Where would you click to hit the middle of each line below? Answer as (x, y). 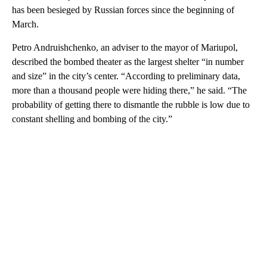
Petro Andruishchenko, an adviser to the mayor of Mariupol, (125, 47)
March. (25, 24)
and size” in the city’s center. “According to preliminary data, (126, 76)
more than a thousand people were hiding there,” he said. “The (129, 90)
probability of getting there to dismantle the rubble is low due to (131, 104)
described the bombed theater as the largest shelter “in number (128, 61)
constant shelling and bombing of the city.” (92, 119)
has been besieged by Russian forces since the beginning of (123, 10)
